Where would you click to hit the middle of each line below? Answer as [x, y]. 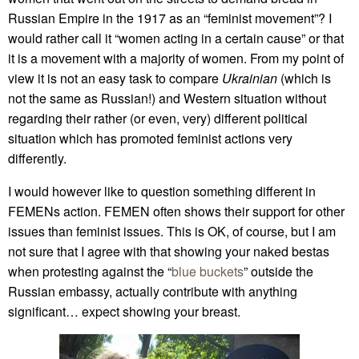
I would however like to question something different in [162, 191]
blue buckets [208, 271]
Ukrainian [250, 78]
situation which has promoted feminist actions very [150, 138]
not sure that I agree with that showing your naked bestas [169, 251]
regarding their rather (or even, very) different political [158, 118]
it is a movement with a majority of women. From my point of [176, 58]
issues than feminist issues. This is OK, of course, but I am [172, 231]
